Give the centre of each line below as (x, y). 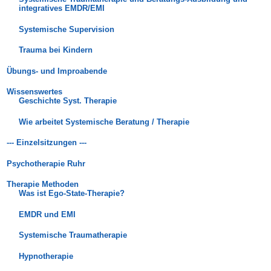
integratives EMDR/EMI (61, 8)
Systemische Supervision (66, 29)
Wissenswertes (35, 92)
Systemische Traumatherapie (73, 235)
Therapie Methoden (43, 184)
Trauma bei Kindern (55, 50)
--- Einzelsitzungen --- (47, 143)
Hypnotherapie (46, 256)
